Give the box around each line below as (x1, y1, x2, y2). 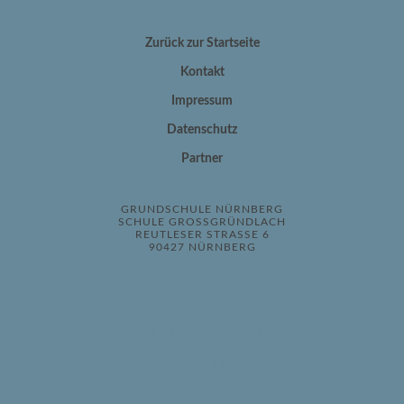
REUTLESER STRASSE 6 (134, 229, 262, 241)
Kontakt (179, 66, 225, 79)
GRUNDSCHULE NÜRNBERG (121, 204, 283, 216)
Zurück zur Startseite (144, 37, 260, 50)
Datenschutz (167, 124, 237, 137)
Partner (181, 152, 223, 166)
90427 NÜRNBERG (148, 242, 256, 253)
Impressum (171, 95, 233, 108)
